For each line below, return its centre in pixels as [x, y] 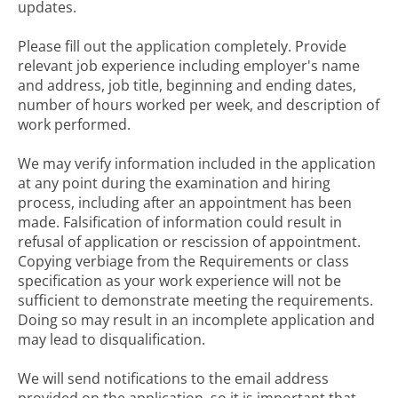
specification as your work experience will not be [179, 281]
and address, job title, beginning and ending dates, [187, 85]
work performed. [74, 124]
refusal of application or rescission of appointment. [189, 242]
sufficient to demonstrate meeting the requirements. [195, 300]
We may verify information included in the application [197, 163]
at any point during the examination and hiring [174, 183]
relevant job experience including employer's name [189, 66]
